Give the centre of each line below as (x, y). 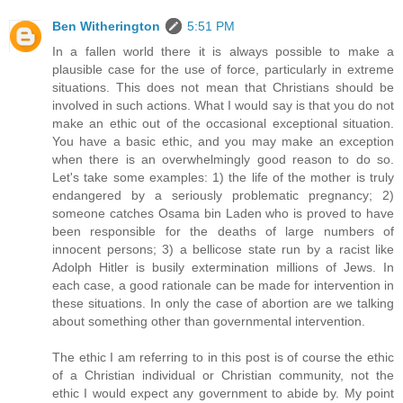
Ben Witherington (106, 26)
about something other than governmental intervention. (209, 321)
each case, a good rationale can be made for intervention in (223, 285)
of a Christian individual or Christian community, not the (223, 375)
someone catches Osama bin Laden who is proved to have (223, 213)
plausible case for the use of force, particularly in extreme (223, 69)
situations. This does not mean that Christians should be (223, 87)
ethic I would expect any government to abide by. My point (223, 393)
